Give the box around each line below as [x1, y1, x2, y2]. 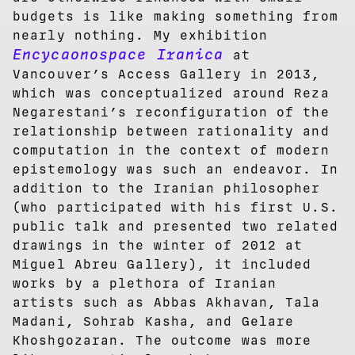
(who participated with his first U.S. [13, 199, 338, 215]
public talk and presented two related [13, 218, 338, 234]
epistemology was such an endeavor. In [13, 161, 338, 177]
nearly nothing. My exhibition [13, 27, 268, 43]
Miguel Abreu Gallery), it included [13, 256, 312, 272]
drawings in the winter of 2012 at [13, 237, 303, 253]
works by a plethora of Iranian [13, 275, 277, 291]
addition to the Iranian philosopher [13, 180, 321, 196]
